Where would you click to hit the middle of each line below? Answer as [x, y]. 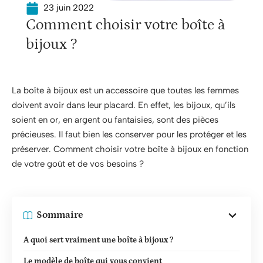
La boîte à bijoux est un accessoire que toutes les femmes [125, 90]
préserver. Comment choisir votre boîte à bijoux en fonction [130, 149]
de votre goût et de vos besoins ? [78, 164]
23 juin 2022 [69, 8]
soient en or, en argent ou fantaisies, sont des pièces [115, 120]
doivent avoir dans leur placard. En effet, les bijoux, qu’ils [124, 105]
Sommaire [60, 215]
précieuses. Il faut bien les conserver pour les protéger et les [129, 134]
